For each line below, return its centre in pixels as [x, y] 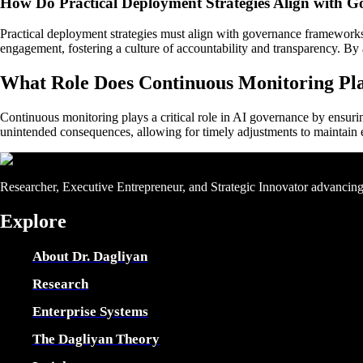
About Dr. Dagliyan [90, 256]
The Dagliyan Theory [96, 339]
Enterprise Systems [90, 311]
